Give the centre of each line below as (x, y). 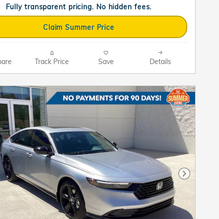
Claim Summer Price (79, 27)
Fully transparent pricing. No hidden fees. (79, 6)
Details (160, 62)
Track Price (52, 62)
